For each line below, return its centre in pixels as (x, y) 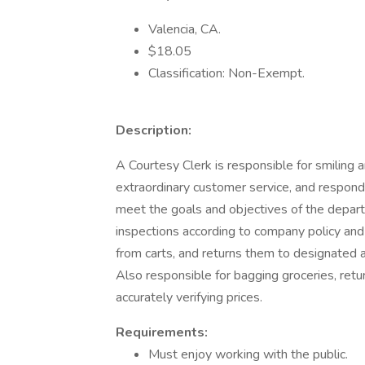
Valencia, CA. (185, 29)
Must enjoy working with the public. (248, 354)
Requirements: (162, 332)
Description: (154, 130)
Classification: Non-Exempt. (226, 73)
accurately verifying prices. (189, 297)
